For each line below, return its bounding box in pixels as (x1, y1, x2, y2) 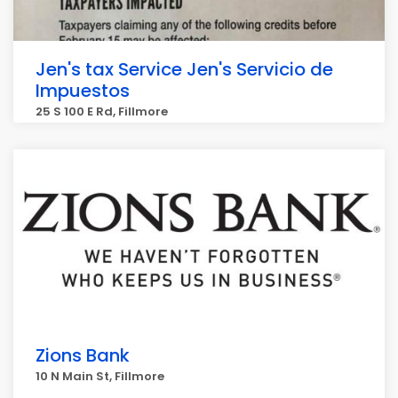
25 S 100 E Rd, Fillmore (36, 103, 168, 120)
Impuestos (36, 78, 130, 103)
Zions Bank (36, 343, 130, 368)
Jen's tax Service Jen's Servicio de (36, 57, 333, 82)
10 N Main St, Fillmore (36, 368, 164, 385)
